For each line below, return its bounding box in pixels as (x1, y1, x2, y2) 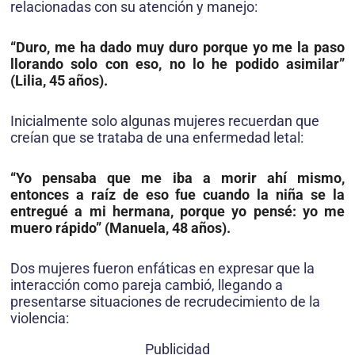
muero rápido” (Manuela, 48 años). (10, 219, 231, 237)
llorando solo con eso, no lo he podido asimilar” (10, 55, 345, 73)
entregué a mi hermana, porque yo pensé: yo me (10, 203, 345, 220)
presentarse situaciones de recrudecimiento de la (10, 293, 320, 311)
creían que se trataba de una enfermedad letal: (10, 129, 303, 147)
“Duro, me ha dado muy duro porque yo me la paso (10, 39, 345, 56)
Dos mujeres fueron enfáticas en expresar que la (10, 260, 315, 277)
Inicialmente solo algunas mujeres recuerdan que (10, 113, 319, 130)
